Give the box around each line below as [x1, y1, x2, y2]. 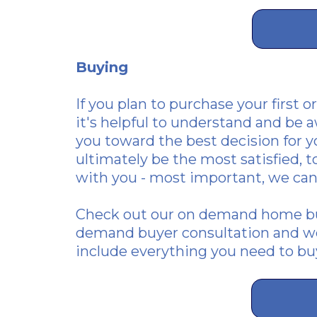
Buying [76, 59, 128, 76]
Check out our [76, 206, 178, 223]
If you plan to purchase [76, 96, 234, 113]
